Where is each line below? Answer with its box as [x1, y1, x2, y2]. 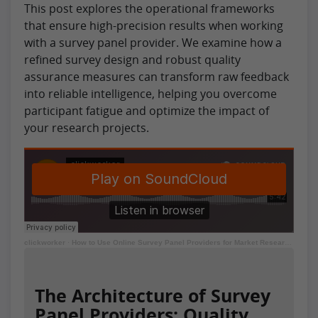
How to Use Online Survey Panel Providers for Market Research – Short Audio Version [72, 238, 285, 247]
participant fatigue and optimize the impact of [24, 103, 269, 119]
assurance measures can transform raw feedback [24, 69, 289, 85]
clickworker [24, 238, 65, 247]
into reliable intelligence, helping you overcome [24, 86, 277, 102]
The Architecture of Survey [35, 283, 270, 308]
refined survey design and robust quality [24, 52, 241, 68]
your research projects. [24, 120, 149, 136]
